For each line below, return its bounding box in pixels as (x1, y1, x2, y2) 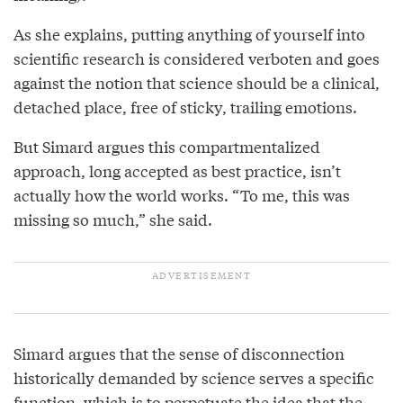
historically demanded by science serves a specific (13, 366, 374, 390)
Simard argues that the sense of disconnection (13, 342, 345, 365)
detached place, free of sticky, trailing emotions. (13, 95, 357, 119)
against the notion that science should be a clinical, (13, 71, 380, 94)
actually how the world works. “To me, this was (13, 184, 350, 207)
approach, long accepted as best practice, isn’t (13, 159, 341, 183)
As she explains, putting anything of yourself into (13, 22, 365, 46)
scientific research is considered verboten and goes (13, 47, 380, 70)
